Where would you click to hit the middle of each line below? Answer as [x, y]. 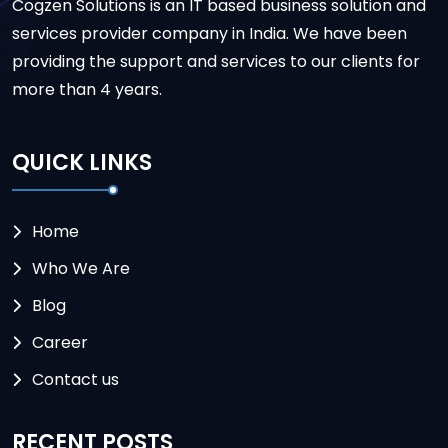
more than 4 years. [87, 90]
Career [60, 342]
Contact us [75, 379]
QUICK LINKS [82, 162]
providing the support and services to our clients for [216, 62]
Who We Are [81, 268]
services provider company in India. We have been [209, 34]
